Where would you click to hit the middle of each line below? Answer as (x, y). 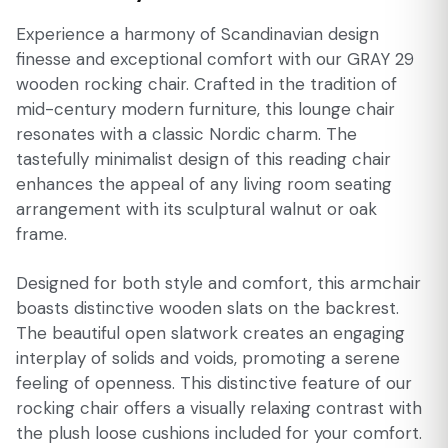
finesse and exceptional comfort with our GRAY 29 (215, 59)
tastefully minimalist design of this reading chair (203, 159)
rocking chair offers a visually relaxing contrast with (219, 408)
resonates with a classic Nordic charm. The (186, 134)
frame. (41, 234)
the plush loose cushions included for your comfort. (219, 433)
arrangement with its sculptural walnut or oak (196, 209)
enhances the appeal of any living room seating (204, 184)
